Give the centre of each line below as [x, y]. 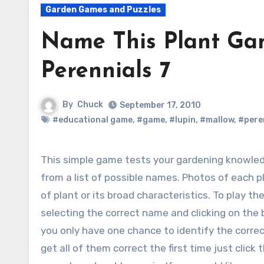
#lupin [182, 120]
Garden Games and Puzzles [103, 10]
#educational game [93, 120]
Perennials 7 [105, 72]
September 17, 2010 [160, 105]
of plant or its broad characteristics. [126, 195]
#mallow [217, 120]
